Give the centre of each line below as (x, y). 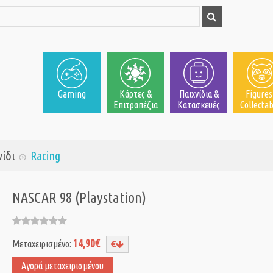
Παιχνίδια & (199, 94)
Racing (45, 156)
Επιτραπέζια (135, 105)
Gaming (72, 94)
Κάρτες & (135, 94)
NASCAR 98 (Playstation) (79, 198)
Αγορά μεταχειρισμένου (62, 266)
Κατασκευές (199, 105)
